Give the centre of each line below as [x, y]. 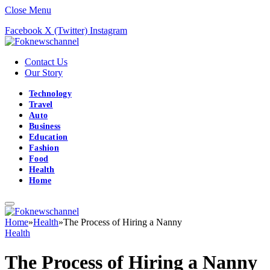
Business [45, 126]
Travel [41, 105]
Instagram [108, 30]
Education [49, 137]
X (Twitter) [66, 30]
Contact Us [46, 62]
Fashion [44, 148]
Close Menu [28, 10]
